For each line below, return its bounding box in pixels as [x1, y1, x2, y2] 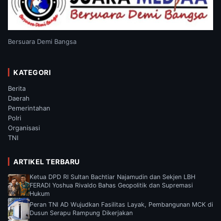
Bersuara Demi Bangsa [8, 37, 76, 45]
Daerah [8, 94, 30, 102]
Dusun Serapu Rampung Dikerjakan [30, 209, 133, 217]
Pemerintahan [8, 104, 50, 112]
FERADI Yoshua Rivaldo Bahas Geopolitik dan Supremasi [30, 181, 193, 189]
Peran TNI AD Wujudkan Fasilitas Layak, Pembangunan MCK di [30, 200, 213, 208]
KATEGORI [13, 68, 51, 76]
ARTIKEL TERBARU [13, 157, 80, 166]
